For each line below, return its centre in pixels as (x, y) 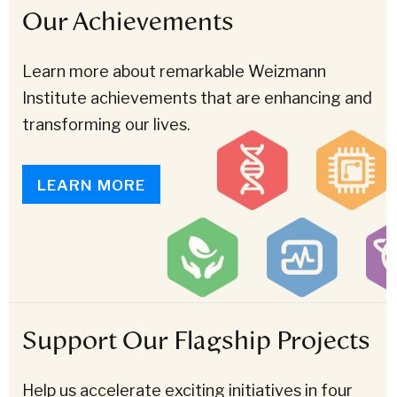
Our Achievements (128, 21)
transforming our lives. (106, 125)
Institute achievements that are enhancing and (197, 98)
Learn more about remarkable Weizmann (174, 71)
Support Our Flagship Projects (196, 340)
